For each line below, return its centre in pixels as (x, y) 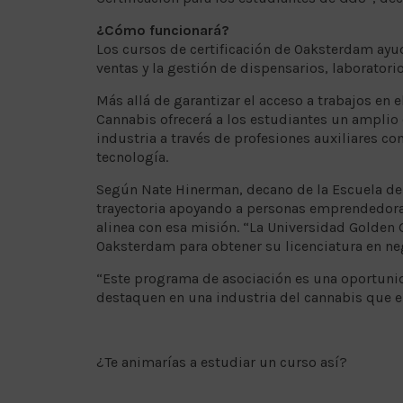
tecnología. (132, 157)
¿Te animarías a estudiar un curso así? (222, 362)
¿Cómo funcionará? (163, 30)
